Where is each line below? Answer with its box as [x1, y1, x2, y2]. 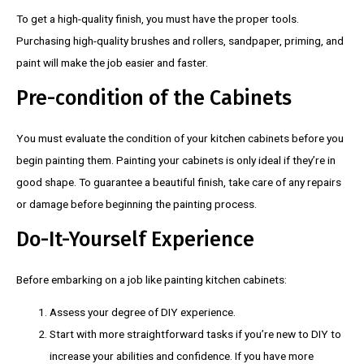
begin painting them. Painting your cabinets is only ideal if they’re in [16, 154, 336, 167]
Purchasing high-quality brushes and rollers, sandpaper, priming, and [16, 34, 344, 48]
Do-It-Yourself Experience [16, 227, 254, 252]
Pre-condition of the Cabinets [16, 86, 316, 111]
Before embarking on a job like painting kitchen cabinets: [16, 272, 287, 286]
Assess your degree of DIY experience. [50, 305, 236, 319]
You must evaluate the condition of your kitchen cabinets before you [16, 132, 344, 145]
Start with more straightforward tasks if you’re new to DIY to [50, 327, 342, 341]
